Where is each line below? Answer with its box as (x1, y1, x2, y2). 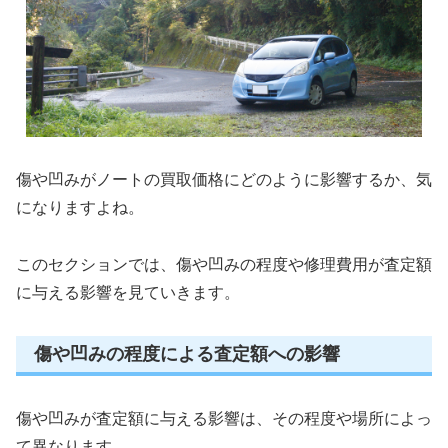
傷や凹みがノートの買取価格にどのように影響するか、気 (16, 171, 432, 189)
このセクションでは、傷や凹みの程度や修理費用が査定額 (16, 255, 432, 273)
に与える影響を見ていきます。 (16, 283, 240, 301)
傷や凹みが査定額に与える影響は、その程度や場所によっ (16, 410, 432, 428)
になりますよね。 (16, 199, 144, 217)
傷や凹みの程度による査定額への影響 (34, 343, 340, 364)
